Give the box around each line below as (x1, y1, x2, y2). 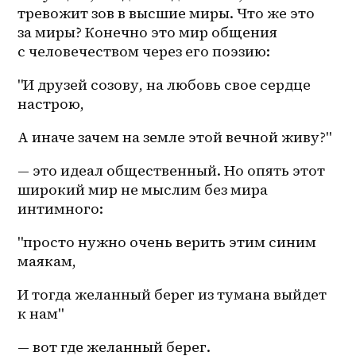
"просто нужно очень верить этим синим (17, 232, 317, 253)
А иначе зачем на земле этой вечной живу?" (17, 127, 335, 148)
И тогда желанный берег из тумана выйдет (17, 284, 327, 305)
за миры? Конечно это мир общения (17, 22, 278, 43)
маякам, (17, 251, 80, 272)
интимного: (17, 199, 107, 219)
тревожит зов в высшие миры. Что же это (17, 3, 315, 24)
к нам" (17, 304, 68, 324)
